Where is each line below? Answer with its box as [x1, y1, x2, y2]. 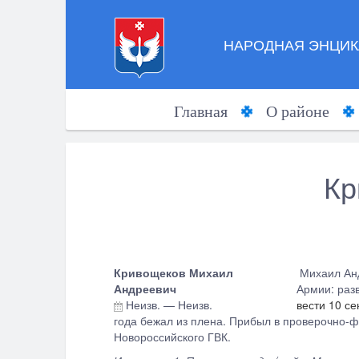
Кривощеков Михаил [114, 264, 233, 280]
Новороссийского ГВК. [114, 329, 234, 345]
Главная [173, 103, 228, 120]
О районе [265, 103, 329, 120]
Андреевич [114, 280, 176, 296]
